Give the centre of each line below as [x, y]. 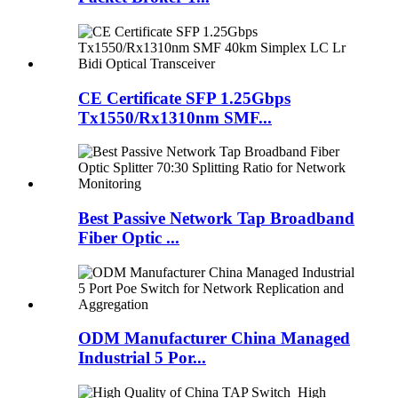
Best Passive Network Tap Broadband [216, 218]
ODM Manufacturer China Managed [214, 338]
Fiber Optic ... [129, 237]
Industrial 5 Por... [142, 358]
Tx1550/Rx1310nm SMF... [175, 117]
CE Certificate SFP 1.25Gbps [184, 98]
